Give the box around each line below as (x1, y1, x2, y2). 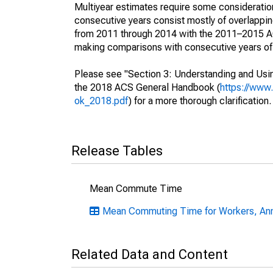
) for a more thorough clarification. (129, 95, 271, 107)
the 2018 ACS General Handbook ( (74, 82, 220, 93)
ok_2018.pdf (74, 95, 129, 107)
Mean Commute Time (90, 183, 182, 194)
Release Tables (71, 143, 163, 158)
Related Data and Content (71, 247, 228, 262)
